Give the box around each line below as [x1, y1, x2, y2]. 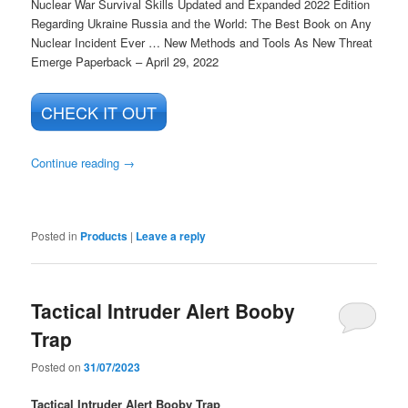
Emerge [31, 52, 76, 70]
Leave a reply [136, 227, 207, 244]
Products [80, 227, 128, 244]
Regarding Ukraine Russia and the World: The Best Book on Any [31, 14, 372, 32]
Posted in [31, 227, 78, 243]
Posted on [31, 359, 85, 375]
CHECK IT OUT [41, 99, 158, 124]
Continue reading [31, 153, 124, 171]
